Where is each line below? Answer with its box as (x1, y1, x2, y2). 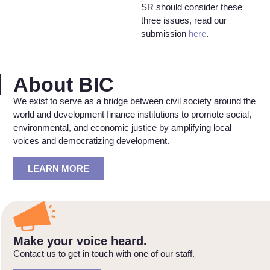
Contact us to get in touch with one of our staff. (13, 248, 197, 259)
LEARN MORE (28, 163, 89, 174)
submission (141, 28, 189, 39)
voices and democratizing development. (13, 136, 169, 146)
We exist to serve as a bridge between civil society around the (13, 96, 256, 107)
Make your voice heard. (13, 234, 147, 248)
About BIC (13, 73, 114, 96)
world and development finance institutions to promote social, (13, 109, 251, 120)
